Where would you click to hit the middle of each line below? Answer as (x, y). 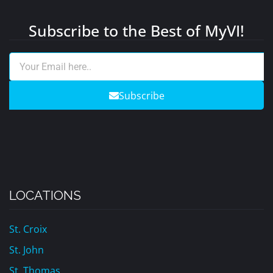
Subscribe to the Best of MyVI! (136, 30)
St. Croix (28, 229)
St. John (27, 250)
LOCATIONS (45, 195)
